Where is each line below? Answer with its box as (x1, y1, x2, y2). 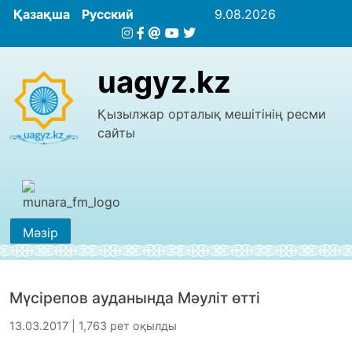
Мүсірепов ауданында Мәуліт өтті (9, 288, 260, 307)
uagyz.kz (97, 64, 231, 100)
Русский (82, 6, 134, 22)
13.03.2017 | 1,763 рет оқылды (9, 318, 177, 332)
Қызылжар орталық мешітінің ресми (97, 106, 326, 122)
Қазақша (13, 6, 70, 22)
